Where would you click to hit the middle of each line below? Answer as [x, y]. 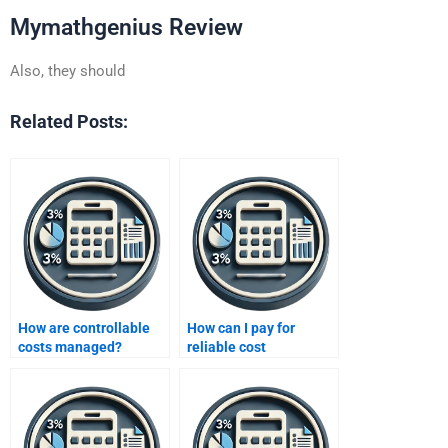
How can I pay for [241, 328]
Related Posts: [69, 121]
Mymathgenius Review [126, 27]
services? [217, 385]
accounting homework [257, 366]
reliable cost [226, 347]
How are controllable [84, 328]
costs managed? [70, 347]
